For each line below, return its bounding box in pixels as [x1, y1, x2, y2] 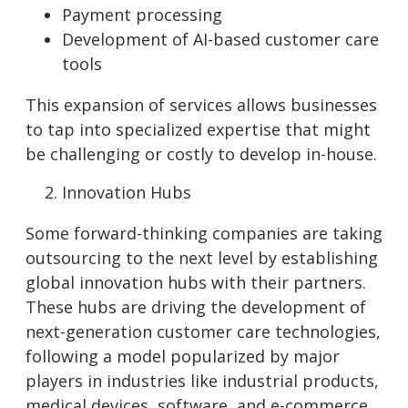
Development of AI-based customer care [62, 28, 379, 51]
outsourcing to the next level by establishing [25, 246, 378, 269]
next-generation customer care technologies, [25, 320, 381, 342]
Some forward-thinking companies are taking [25, 221, 382, 244]
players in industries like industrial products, [25, 369, 379, 392]
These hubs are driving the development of [25, 295, 366, 318]
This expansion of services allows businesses [25, 94, 377, 117]
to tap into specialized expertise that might [25, 118, 371, 141]
